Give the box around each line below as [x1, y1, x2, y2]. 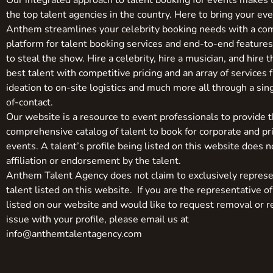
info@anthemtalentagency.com [6, 227, 142, 241]
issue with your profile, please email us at [6, 213, 189, 227]
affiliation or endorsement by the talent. [6, 154, 181, 168]
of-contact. [6, 96, 53, 110]
